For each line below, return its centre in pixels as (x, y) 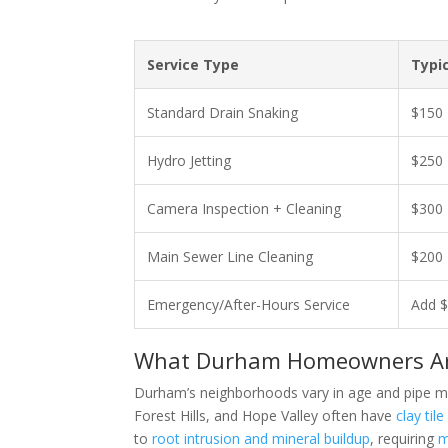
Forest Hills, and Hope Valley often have (265, 415)
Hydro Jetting (189, 160)
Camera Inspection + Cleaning (244, 208)
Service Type (193, 64)
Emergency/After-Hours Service (249, 304)
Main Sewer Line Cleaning (230, 256)
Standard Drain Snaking (223, 112)
